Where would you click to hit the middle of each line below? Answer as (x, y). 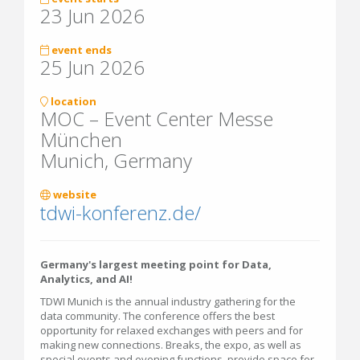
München (81, 139)
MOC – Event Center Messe (157, 119)
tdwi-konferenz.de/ (121, 213)
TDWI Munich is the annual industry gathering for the (168, 301)
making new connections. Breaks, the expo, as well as (171, 345)
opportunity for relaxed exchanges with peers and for (172, 330)
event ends (80, 50)
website (74, 194)
